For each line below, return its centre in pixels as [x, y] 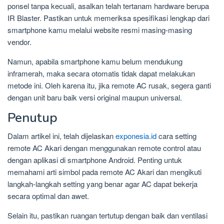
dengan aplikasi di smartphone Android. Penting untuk [95, 160]
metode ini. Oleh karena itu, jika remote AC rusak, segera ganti [109, 85]
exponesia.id [136, 136]
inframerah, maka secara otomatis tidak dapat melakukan [101, 73]
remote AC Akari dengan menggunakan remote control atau [104, 148]
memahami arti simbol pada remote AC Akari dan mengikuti [104, 172]
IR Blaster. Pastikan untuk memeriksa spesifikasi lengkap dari [108, 18]
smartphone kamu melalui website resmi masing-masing [100, 30]
